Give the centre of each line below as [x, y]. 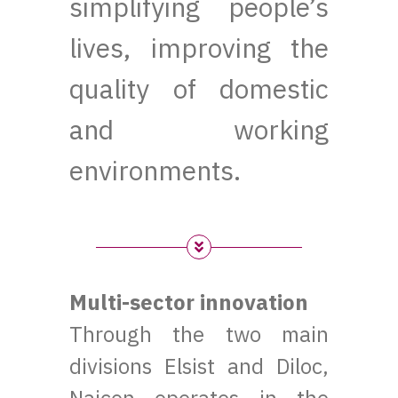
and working [199, 129]
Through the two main [199, 334]
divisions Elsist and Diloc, [199, 366]
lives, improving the [199, 47]
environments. [155, 170]
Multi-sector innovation [189, 302]
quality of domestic [199, 88]
